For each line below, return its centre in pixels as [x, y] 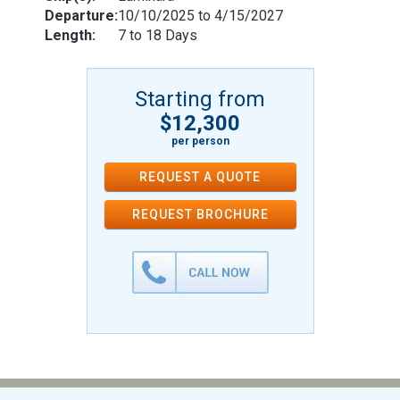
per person [200, 141]
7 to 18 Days [158, 35]
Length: [70, 35]
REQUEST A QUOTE [200, 177]
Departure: [81, 16]
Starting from [200, 99]
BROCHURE [232, 214]
